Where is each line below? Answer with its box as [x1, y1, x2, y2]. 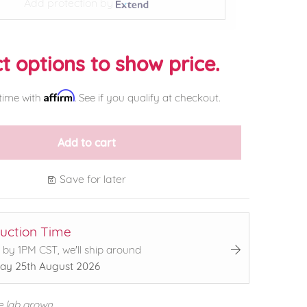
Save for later [57, 172, 126, 186]
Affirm [43, 89, 75, 103]
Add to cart [57, 136, 116, 150]
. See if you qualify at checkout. [74, 91, 220, 105]
